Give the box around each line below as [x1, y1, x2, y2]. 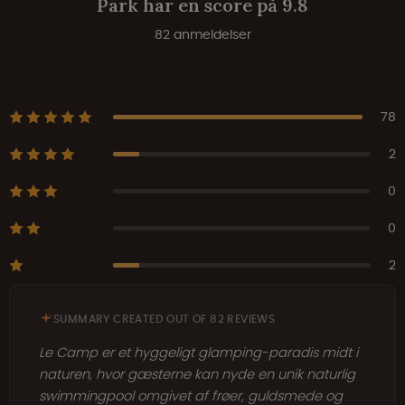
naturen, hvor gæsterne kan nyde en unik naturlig [39, 364, 355, 383]
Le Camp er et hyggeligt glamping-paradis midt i [39, 343, 358, 362]
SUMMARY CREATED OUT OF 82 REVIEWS [53, 311, 276, 326]
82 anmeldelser [154, 24, 251, 43]
